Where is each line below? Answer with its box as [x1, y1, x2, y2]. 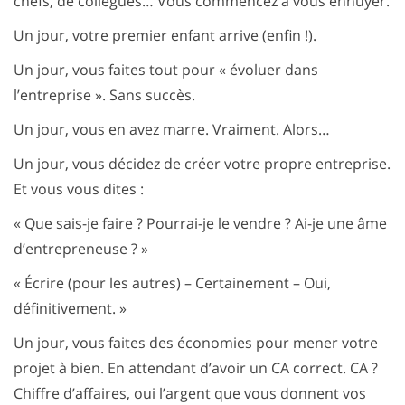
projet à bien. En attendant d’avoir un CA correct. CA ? [14, 358, 378, 378]
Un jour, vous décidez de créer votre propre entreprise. [14, 154, 391, 174]
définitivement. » [14, 298, 127, 318]
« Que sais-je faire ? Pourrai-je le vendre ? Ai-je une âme [14, 213, 387, 233]
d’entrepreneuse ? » [14, 239, 148, 259]
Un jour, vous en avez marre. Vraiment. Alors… [14, 119, 330, 139]
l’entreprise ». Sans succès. [14, 85, 195, 105]
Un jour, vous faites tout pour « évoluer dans [14, 60, 318, 80]
